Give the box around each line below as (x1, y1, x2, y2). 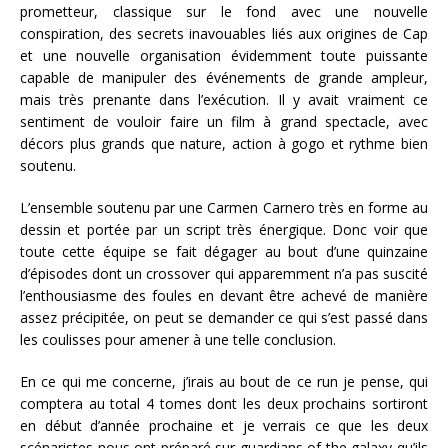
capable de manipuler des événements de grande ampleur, (20, 67, 428, 87)
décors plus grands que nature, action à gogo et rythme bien (20, 133, 428, 153)
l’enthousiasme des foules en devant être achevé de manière (20, 285, 428, 305)
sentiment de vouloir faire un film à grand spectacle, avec (20, 111, 428, 131)
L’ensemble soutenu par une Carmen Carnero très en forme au (20, 197, 428, 217)
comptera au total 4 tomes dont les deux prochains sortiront (20, 393, 428, 413)
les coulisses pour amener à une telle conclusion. (20, 329, 340, 349)
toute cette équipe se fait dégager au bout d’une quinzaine (20, 241, 428, 261)
